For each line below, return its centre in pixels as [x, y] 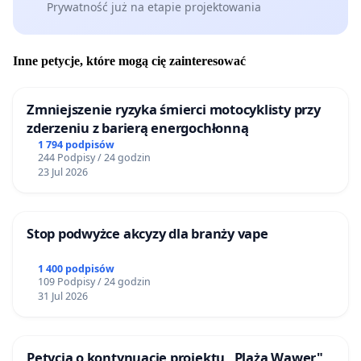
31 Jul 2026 [62, 297]
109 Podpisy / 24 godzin [94, 282]
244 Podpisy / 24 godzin [94, 158]
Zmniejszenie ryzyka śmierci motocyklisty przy [174, 110]
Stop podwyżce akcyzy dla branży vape [147, 234]
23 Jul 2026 [62, 172]
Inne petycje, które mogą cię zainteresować [129, 61]
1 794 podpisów [76, 145]
